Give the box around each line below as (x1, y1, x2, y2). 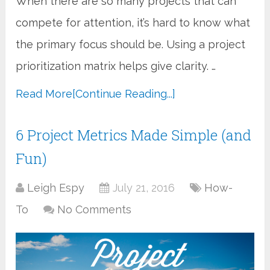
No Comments (57, 202, 132, 216)
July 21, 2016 (113, 181, 175, 194)
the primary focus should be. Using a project (16, 37, 246, 51)
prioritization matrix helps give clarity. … (16, 59, 216, 72)
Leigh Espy (27, 181, 85, 194)
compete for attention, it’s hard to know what (16, 16, 251, 29)
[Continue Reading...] (72, 87, 176, 100)
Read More (16, 87, 73, 100)
